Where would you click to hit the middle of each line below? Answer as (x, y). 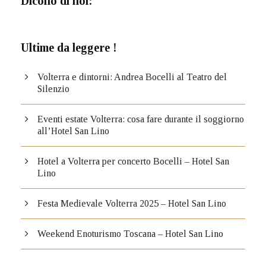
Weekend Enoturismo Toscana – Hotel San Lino (130, 234)
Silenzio (53, 89)
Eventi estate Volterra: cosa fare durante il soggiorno (141, 119)
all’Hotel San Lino (73, 131)
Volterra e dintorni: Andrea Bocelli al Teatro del (132, 77)
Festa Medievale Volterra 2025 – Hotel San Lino (132, 204)
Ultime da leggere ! (69, 48)
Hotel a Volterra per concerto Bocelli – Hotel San (133, 161)
